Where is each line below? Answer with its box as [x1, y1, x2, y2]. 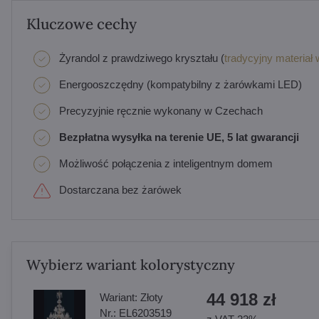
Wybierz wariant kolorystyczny [26, 256, 235, 273]
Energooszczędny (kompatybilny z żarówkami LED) [58, 78, 302, 90]
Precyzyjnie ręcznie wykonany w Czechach [58, 105, 263, 117]
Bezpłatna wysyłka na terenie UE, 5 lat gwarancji [58, 131, 299, 143]
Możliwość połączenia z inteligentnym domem [58, 157, 273, 169]
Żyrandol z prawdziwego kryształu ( [58, 52, 224, 64]
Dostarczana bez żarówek [58, 184, 182, 196]
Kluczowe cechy [26, 14, 137, 33]
